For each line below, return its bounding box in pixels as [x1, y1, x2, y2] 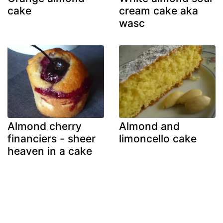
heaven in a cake [7, 144, 92, 157]
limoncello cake [119, 132, 197, 145]
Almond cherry [7, 119, 82, 132]
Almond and [119, 119, 180, 132]
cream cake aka [119, 4, 198, 17]
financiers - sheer [7, 132, 96, 145]
